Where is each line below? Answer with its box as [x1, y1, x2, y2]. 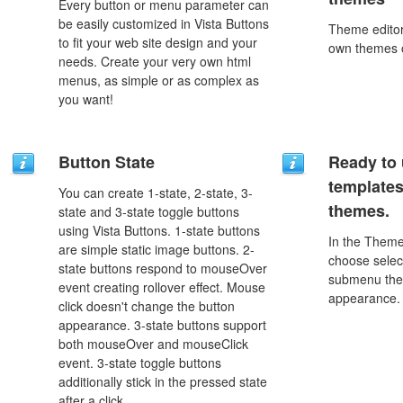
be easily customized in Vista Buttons [58, 14, 269, 32]
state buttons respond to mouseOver [58, 259, 267, 277]
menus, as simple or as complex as [58, 71, 259, 89]
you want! [58, 90, 113, 108]
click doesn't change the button [58, 297, 235, 315]
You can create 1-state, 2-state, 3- [58, 184, 253, 201]
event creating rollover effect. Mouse [58, 278, 265, 296]
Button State [58, 150, 155, 174]
